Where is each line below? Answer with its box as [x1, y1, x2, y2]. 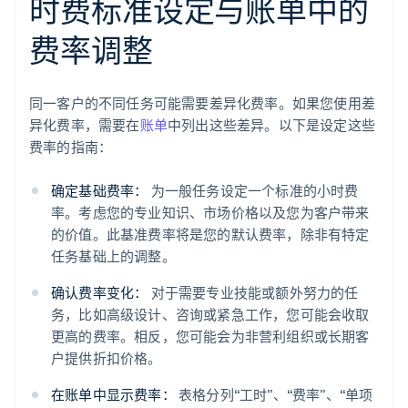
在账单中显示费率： [51, 385, 176, 404]
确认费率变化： [51, 283, 148, 302]
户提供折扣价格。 [51, 349, 162, 368]
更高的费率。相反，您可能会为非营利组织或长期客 [51, 327, 370, 346]
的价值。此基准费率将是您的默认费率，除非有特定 [51, 225, 370, 244]
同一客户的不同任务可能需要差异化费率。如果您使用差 [29, 94, 376, 113]
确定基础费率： [51, 181, 148, 200]
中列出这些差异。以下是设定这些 [168, 116, 376, 135]
